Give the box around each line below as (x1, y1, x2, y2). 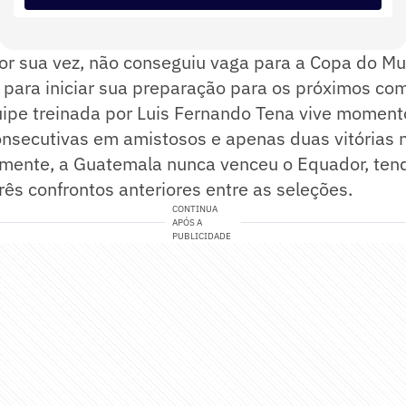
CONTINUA (172, 203, 218, 216)
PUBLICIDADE (172, 230, 232, 243)
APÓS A (172, 217, 203, 229)
